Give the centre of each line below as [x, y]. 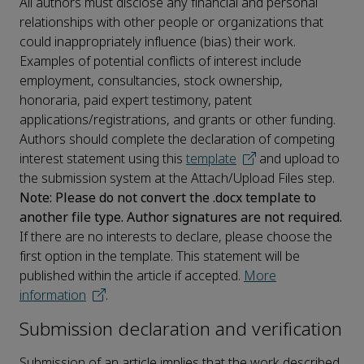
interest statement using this [103, 159]
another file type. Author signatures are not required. [181, 218]
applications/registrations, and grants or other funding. [178, 120]
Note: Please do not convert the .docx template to [168, 198]
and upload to [298, 159]
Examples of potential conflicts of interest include [160, 62]
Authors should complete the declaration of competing [177, 140]
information [53, 296]
